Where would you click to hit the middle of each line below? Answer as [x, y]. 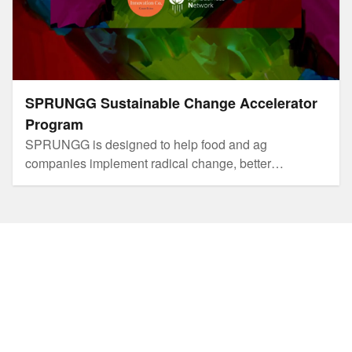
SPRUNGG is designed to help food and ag [146, 144]
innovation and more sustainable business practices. [171, 181]
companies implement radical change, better [148, 163]
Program [54, 124]
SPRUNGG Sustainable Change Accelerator [171, 103]
